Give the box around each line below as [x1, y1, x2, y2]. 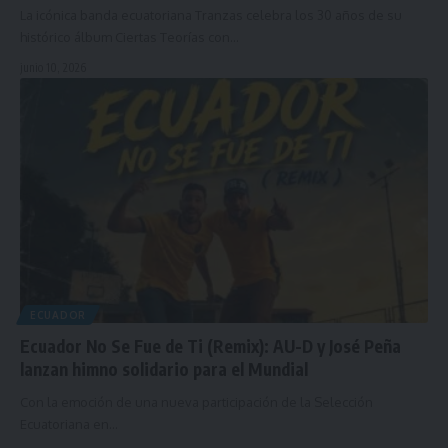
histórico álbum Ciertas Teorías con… [20, 28, 239, 45]
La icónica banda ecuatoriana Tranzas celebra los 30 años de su [20, 6, 402, 23]
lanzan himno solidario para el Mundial [20, 357, 308, 380]
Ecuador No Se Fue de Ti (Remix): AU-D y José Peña [20, 334, 401, 357]
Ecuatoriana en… [20, 415, 118, 432]
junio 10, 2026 [20, 59, 86, 75]
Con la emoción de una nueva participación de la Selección [20, 393, 373, 410]
